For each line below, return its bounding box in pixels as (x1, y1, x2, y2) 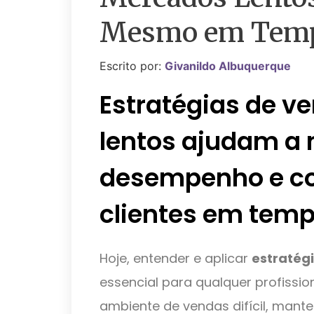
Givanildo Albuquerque (165, 59, 291, 73)
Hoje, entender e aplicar (100, 249, 252, 267)
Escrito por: (100, 59, 165, 73)
